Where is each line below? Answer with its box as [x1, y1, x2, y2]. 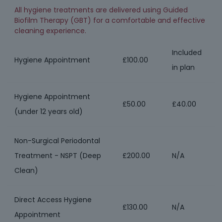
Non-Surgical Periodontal [14, 136, 100, 146]
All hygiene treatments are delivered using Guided [14, 5, 188, 15]
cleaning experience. [14, 26, 86, 36]
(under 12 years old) [14, 107, 83, 116]
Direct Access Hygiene [14, 195, 92, 205]
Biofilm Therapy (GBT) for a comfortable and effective [14, 15, 205, 25]
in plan [172, 62, 195, 72]
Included [172, 48, 202, 57]
